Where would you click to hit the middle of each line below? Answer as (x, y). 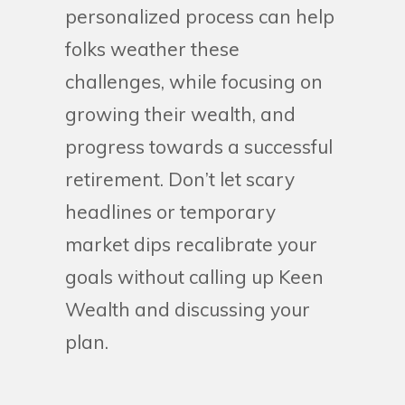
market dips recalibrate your (191, 244)
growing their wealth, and (180, 113)
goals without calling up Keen (194, 276)
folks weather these (152, 48)
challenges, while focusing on (194, 81)
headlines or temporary (170, 211)
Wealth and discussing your (188, 309)
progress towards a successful (199, 146)
